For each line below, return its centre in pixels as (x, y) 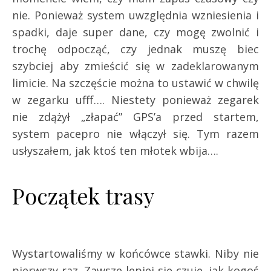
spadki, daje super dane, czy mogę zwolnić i (135, 32)
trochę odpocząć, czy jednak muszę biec (135, 49)
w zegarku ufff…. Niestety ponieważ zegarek (135, 100)
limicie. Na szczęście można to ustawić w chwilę (135, 83)
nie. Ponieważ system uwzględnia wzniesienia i (135, 15)
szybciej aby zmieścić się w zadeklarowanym (135, 66)
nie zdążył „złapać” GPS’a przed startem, (135, 117)
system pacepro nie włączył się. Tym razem (135, 134)
